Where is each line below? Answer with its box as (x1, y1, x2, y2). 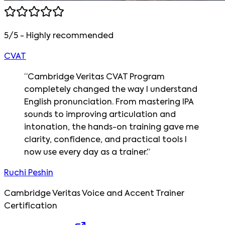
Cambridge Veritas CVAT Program (28, 73, 165, 81)
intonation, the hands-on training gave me (24, 123, 199, 132)
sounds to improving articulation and (24, 110, 176, 119)
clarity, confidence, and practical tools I (24, 136, 187, 144)
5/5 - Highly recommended (4, 32, 114, 40)
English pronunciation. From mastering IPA (24, 98, 194, 106)
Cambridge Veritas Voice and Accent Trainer (4, 189, 184, 198)
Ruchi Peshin (4, 169, 53, 177)
